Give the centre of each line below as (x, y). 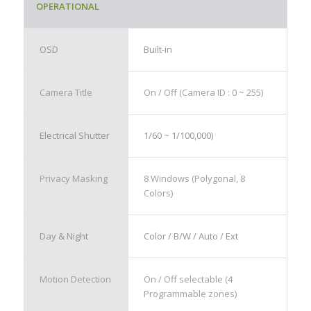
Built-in (158, 49)
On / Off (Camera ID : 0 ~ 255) (203, 92)
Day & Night (64, 236)
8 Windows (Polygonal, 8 (194, 178)
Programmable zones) (190, 293)
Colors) (158, 193)
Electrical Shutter (74, 135)
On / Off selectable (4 (188, 279)
